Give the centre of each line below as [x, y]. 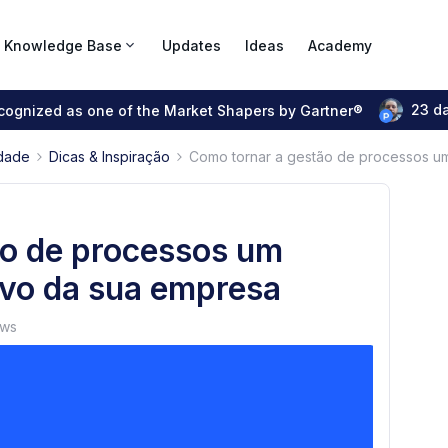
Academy [340, 45]
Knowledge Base [63, 45]
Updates [191, 45]
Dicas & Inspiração [109, 156]
